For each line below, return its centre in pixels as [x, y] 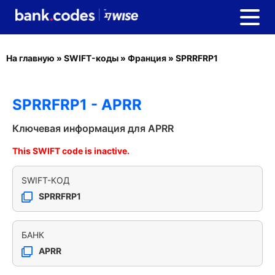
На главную [30, 58]
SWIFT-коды [91, 58]
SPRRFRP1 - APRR [77, 105]
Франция [147, 58]
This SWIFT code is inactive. [71, 151]
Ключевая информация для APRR [93, 128]
